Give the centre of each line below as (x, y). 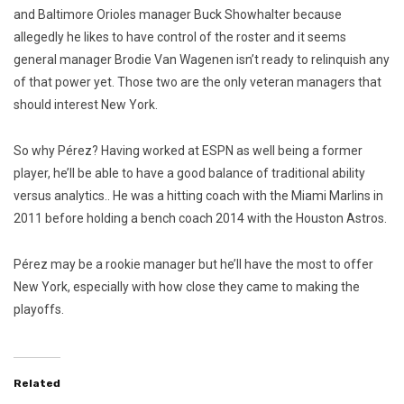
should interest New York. (86, 105)
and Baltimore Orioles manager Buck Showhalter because (178, 15)
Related (37, 384)
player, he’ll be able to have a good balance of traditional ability (189, 174)
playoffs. (39, 310)
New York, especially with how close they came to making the (187, 287)
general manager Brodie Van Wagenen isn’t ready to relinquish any (202, 60)
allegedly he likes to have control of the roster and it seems (180, 37)
